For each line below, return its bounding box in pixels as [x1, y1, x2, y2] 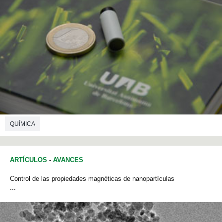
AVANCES [53, 156, 83, 164]
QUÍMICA [10, 120, 35, 128]
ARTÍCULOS [10, 156, 47, 164]
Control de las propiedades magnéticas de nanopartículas [10, 174, 174, 182]
